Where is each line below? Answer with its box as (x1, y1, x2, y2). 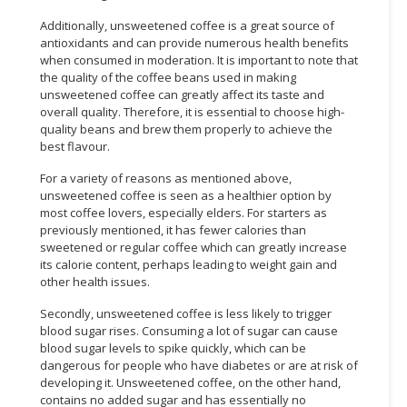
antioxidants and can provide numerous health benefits (40, 34, 349, 51)
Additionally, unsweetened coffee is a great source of (40, 16, 334, 34)
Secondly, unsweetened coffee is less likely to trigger (40, 304, 332, 322)
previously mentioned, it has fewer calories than (40, 221, 306, 238)
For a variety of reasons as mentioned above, (40, 169, 292, 186)
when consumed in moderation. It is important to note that (40, 51, 358, 68)
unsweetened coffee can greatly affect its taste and (40, 85, 324, 103)
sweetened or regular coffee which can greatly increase (40, 238, 347, 255)
